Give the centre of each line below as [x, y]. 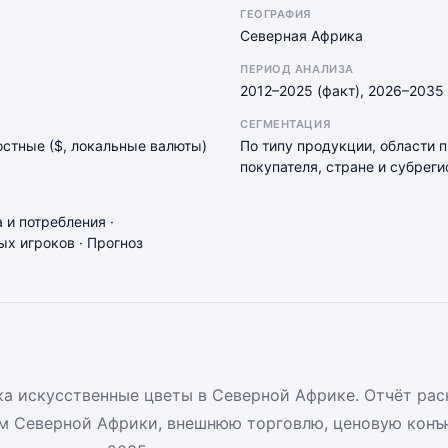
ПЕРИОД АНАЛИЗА [297, 69]
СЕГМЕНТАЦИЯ [285, 124]
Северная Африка [301, 35]
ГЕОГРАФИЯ [275, 14]
